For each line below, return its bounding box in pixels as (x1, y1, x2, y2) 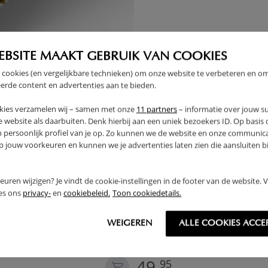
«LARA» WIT (136, 239, 190, 248)
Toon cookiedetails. (112, 187, 181, 199)
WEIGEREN (107, 219, 153, 229)
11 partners (136, 103, 177, 115)
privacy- (23, 187, 51, 199)
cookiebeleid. (63, 187, 110, 199)
